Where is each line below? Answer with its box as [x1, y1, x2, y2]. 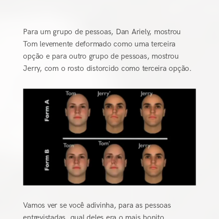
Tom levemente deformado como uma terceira [23, 39, 176, 49]
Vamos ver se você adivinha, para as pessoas [23, 200, 171, 210]
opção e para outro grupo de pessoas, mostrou [23, 51, 179, 61]
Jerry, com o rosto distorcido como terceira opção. [23, 64, 192, 73]
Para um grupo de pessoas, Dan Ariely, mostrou [23, 27, 181, 37]
